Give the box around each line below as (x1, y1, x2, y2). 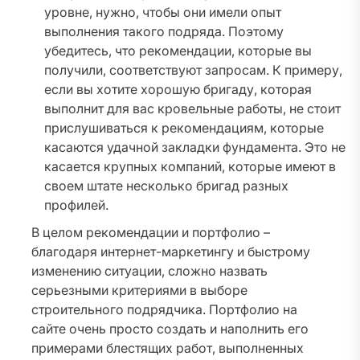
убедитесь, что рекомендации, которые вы (44, 43, 312, 59)
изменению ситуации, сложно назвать (31, 263, 268, 280)
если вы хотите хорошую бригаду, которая (44, 81, 312, 98)
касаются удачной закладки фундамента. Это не (44, 139, 346, 156)
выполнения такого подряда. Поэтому (44, 23, 284, 40)
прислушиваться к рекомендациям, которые (44, 120, 324, 137)
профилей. (44, 197, 108, 214)
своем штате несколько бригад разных (44, 178, 288, 194)
